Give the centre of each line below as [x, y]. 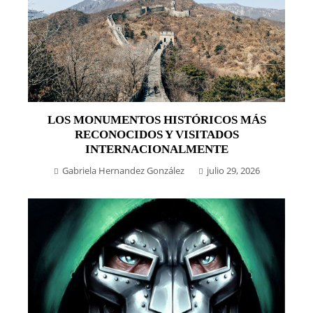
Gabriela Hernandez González [123, 171]
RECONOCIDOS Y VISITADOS [156, 135]
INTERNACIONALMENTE [156, 150]
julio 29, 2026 [233, 171]
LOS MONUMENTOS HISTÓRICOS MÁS [156, 120]
